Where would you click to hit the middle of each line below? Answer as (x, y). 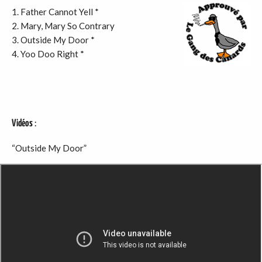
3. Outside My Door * (53, 40)
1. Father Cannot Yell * (55, 12)
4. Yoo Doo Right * (48, 54)
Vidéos (22, 124)
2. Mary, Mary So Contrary (63, 26)
